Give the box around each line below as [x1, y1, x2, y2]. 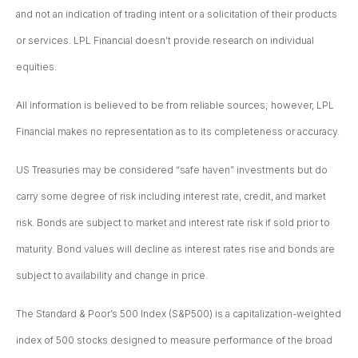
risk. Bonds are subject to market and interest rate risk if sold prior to [16, 217, 330, 229]
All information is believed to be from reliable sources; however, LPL [16, 99, 334, 112]
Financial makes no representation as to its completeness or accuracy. [16, 125, 340, 138]
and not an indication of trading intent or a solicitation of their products [16, 8, 337, 21]
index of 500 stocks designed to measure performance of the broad [16, 334, 332, 347]
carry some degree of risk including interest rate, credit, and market [16, 190, 326, 203]
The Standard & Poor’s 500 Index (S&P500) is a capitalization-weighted [16, 308, 341, 320]
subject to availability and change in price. [16, 269, 208, 282]
